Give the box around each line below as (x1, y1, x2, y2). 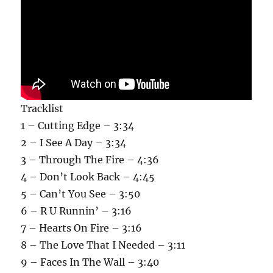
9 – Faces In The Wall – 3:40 (21, 256, 160, 269)
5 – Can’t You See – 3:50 (21, 188, 141, 200)
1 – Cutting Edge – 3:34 (21, 119, 135, 132)
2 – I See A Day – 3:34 (21, 136, 127, 149)
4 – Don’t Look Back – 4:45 (21, 171, 155, 183)
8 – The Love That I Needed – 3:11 (21, 239, 186, 252)
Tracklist (21, 102, 64, 115)
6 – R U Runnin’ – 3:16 (21, 205, 132, 218)
